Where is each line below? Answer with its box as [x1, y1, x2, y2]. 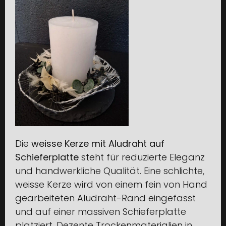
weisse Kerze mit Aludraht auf [31, 137, 164, 150]
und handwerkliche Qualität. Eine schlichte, [15, 164, 204, 178]
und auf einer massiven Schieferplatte [15, 205, 186, 218]
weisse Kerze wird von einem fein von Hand [15, 178, 207, 191]
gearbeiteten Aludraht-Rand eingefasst [15, 192, 196, 205]
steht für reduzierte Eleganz [79, 151, 205, 164]
